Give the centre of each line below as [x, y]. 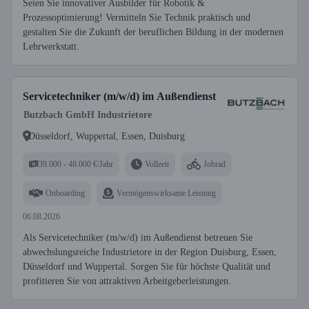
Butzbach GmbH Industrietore [88, 115]
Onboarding [65, 193]
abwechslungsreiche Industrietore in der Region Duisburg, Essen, [150, 252]
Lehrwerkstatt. [51, 47]
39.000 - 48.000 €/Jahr [76, 164]
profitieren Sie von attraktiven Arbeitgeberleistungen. [127, 281]
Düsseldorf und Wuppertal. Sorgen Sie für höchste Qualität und [147, 267]
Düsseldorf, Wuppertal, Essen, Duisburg [107, 136]
